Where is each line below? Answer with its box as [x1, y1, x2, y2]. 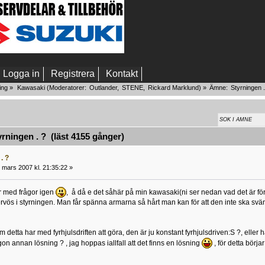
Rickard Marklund [147, 84, 199, 91]
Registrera [51, 69, 95, 79]
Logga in [3, 69, 40, 79]
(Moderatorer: [44, 84, 88, 91]
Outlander [89, 84, 117, 91]
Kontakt [106, 69, 138, 79]
